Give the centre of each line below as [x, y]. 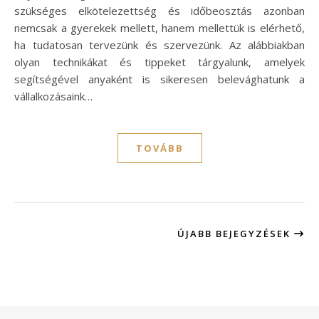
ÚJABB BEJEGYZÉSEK [236, 234]
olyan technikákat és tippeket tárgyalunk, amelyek [159, 62]
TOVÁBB [159, 148]
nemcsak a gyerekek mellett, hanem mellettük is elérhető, [159, 28]
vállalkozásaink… [53, 96]
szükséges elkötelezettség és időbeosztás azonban [159, 11]
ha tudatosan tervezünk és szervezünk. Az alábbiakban [159, 45]
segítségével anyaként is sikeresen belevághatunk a [159, 79]
